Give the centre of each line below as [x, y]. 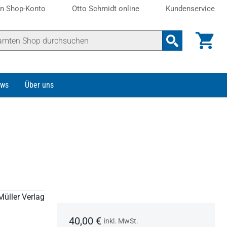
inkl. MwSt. [121, 221]
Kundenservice [190, 9]
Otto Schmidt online [106, 9]
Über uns [39, 85]
